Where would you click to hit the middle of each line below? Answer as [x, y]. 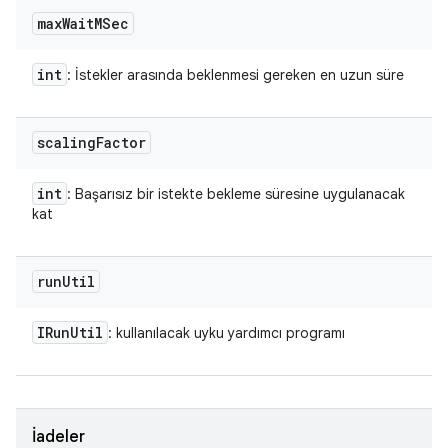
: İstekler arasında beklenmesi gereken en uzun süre [235, 75]
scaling [66, 142]
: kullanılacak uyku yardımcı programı [226, 333]
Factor [121, 142]
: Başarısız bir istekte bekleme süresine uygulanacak [236, 194]
